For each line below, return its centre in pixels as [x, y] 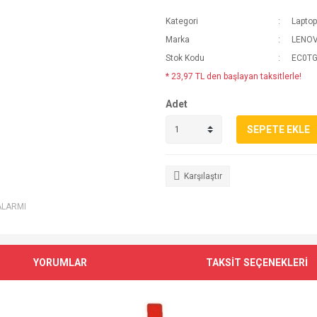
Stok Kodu [185, 58]
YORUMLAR [60, 262]
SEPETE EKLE [278, 129]
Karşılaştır [203, 176]
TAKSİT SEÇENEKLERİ [257, 262]
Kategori [182, 21]
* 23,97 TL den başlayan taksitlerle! [234, 76]
